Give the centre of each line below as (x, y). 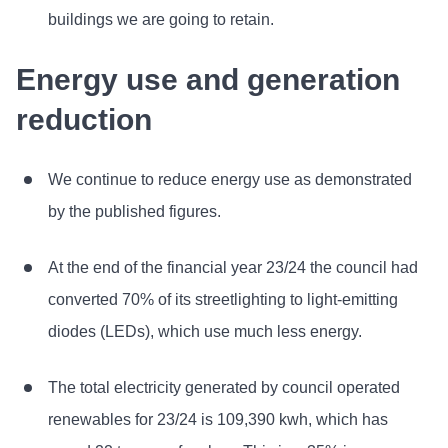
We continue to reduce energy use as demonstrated (230, 180)
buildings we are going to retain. (161, 20)
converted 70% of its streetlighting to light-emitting (223, 300)
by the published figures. (134, 212)
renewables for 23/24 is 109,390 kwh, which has (218, 420)
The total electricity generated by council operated (224, 388)
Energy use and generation (208, 80)
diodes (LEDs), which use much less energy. (205, 332)
